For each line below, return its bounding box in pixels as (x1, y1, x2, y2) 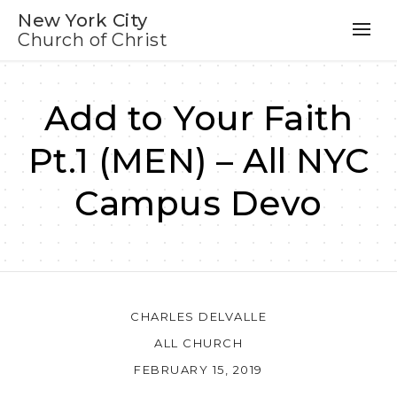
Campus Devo (74, 183, 323, 224)
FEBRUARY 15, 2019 (134, 362, 263, 377)
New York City (18, 10, 148, 31)
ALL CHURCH (154, 335, 243, 350)
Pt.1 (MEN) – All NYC (27, 140, 370, 182)
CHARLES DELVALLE (130, 308, 267, 323)
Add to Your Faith (43, 97, 354, 139)
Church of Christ (18, 29, 167, 51)
